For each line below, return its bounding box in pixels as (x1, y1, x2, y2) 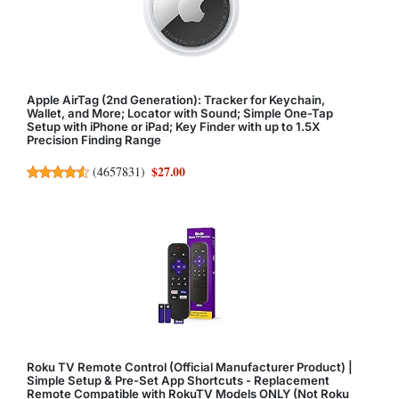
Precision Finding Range (27, 133, 161, 148)
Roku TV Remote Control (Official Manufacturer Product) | (27, 359, 353, 374)
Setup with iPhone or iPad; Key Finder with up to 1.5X (27, 119, 320, 134)
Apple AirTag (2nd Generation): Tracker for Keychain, (27, 93, 325, 108)
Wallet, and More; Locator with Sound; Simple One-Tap (27, 106, 333, 121)
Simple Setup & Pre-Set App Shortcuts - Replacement (27, 372, 330, 387)
